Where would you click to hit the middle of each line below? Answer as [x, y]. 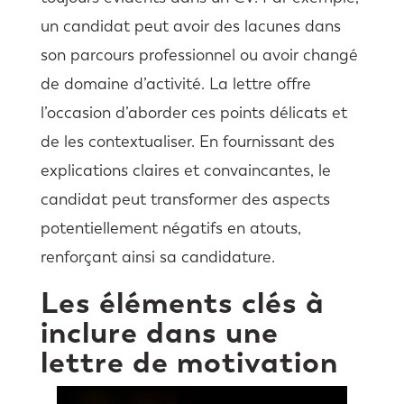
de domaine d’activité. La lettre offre [175, 83]
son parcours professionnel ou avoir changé [199, 55]
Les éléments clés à [182, 302]
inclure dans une [159, 332]
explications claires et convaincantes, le [185, 170]
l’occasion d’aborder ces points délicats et [193, 112]
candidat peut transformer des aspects [185, 199]
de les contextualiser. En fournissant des [187, 141]
